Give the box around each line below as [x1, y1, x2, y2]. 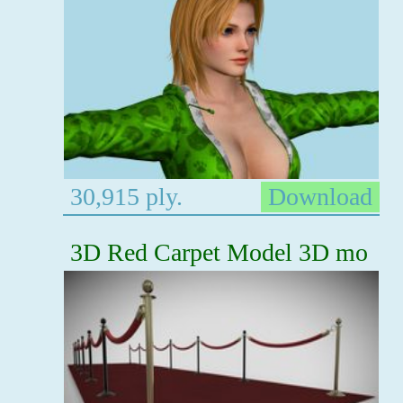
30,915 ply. [64, 182, 183, 210]
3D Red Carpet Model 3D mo [70, 237, 368, 266]
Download [262, 182, 379, 210]
